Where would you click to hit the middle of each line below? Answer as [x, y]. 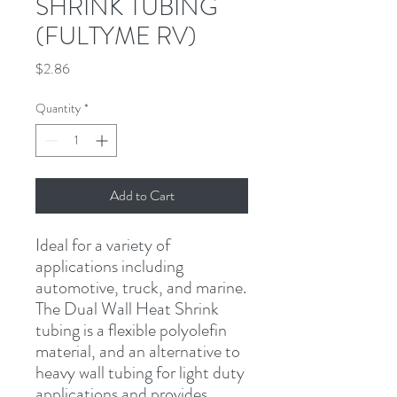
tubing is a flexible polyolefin [131, 330]
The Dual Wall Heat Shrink [127, 308]
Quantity [58, 108]
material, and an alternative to [138, 351]
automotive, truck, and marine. [141, 287]
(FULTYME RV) [116, 36]
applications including [109, 266]
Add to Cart [142, 195]
